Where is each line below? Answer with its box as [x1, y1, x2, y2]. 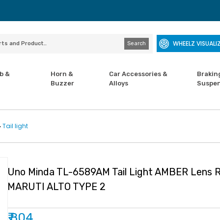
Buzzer [50, 80, 74, 87]
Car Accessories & [109, 70, 168, 78]
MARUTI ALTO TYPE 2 [7, 181, 106, 192]
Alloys [109, 80, 129, 87]
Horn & [50, 70, 73, 78]
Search [127, 40, 146, 47]
